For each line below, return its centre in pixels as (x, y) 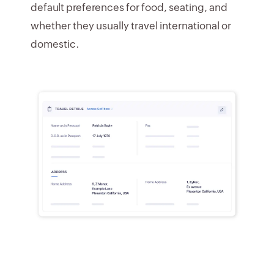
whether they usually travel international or (131, 26)
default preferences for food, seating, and (129, 8)
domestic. (55, 44)
